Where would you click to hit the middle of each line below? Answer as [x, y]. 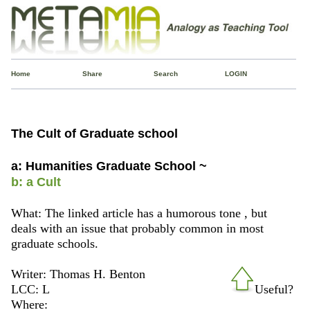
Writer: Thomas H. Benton [78, 274]
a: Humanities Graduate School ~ [109, 166]
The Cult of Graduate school [94, 133]
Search [165, 73]
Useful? [274, 289]
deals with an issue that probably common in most [137, 228]
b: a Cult [36, 182]
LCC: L [30, 289]
